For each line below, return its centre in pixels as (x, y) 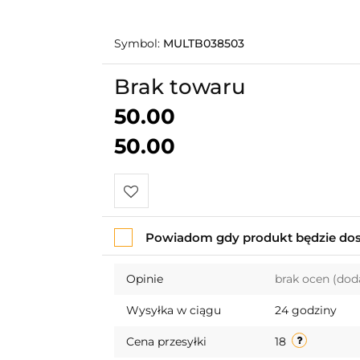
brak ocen (303, 279)
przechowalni (164, 261)
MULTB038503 (203, 44)
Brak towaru (180, 87)
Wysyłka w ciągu (173, 311)
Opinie (144, 279)
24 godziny (305, 311)
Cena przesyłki (166, 342)
